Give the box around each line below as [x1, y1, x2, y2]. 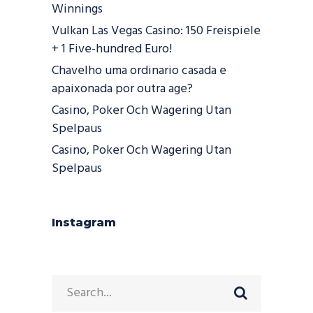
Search [51, 273, 88, 293]
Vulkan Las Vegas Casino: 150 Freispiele [52, 21, 261, 41]
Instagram [52, 216, 116, 229]
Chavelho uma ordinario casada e [52, 61, 226, 81]
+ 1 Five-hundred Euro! [52, 39, 172, 59]
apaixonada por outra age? [52, 79, 193, 99]
